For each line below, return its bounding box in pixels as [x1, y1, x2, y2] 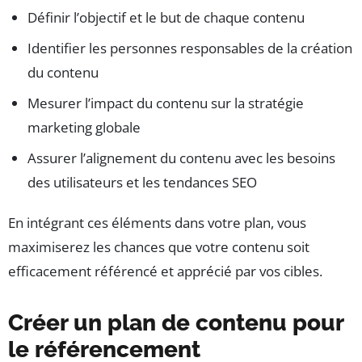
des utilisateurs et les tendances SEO [27, 172, 257, 192]
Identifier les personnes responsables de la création [27, 38, 352, 57]
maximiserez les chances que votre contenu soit [8, 237, 309, 256]
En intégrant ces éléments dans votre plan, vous [8, 213, 306, 232]
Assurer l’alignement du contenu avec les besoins [27, 148, 335, 167]
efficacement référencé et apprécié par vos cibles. [8, 261, 322, 280]
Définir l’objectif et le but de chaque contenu [27, 7, 305, 27]
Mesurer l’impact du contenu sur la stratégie [27, 93, 304, 112]
